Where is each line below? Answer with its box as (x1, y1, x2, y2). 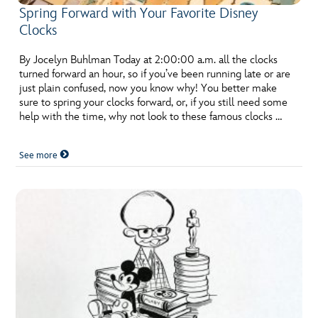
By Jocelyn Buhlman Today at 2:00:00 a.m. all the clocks (19, 53, 278, 67)
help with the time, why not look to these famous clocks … (19, 109, 283, 124)
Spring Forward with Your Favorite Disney (19, 4, 258, 22)
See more (19, 149, 60, 161)
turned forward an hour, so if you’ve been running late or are (19, 67, 291, 81)
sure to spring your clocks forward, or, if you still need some (19, 95, 288, 109)
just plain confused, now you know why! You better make (19, 81, 278, 95)
